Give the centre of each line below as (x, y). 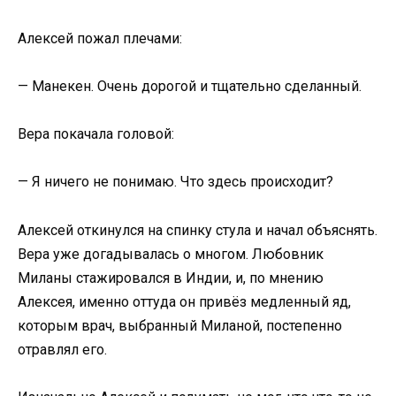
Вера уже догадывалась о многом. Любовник (171, 254)
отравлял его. (62, 349)
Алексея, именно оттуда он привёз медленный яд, (184, 301)
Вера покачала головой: (96, 134)
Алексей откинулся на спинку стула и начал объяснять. (198, 230)
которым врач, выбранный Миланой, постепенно (180, 325)
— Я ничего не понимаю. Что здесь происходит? (175, 182)
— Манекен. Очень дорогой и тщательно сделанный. (190, 86)
